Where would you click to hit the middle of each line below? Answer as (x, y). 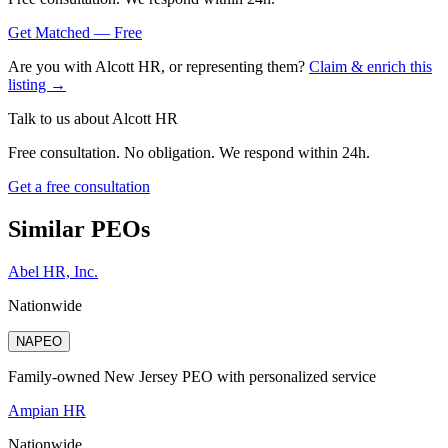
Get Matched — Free (75, 33)
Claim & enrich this (370, 67)
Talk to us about (60, 119)
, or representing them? (233, 67)
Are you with (51, 67)
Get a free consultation (79, 187)
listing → (37, 85)
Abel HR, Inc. (53, 271)
